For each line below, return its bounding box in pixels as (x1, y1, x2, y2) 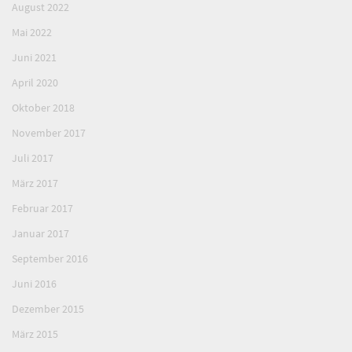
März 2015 (12, 327, 58, 342)
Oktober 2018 (12, 101, 75, 115)
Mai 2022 (12, 25, 52, 40)
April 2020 (12, 75, 58, 90)
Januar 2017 (12, 226, 69, 241)
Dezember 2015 (12, 302, 84, 317)
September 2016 (12, 251, 88, 266)
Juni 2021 (12, 50, 57, 65)
